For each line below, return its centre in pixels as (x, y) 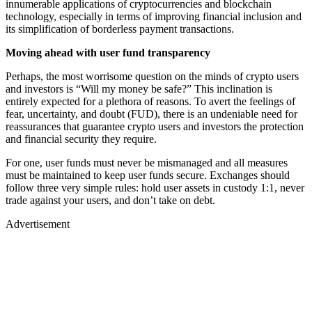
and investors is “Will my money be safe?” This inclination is (139, 88)
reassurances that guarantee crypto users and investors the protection (155, 126)
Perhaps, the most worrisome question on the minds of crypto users (152, 76)
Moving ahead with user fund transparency (108, 52)
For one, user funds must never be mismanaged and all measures (147, 162)
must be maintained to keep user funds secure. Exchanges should (148, 175)
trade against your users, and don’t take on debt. (110, 200)
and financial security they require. (81, 139)
